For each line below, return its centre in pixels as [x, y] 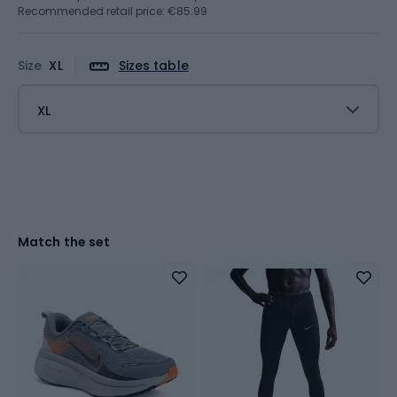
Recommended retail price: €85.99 [113, 11]
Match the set [64, 241]
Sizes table [153, 66]
